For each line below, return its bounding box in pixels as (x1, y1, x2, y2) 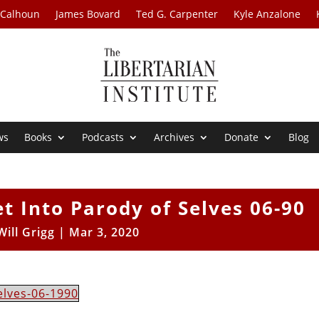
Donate (224, 130, 259, 145)
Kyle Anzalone (234, 7, 301, 21)
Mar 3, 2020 (68, 224, 140, 241)
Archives (154, 130, 195, 145)
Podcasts (82, 130, 125, 145)
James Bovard (56, 7, 121, 21)
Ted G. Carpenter (136, 7, 219, 21)
